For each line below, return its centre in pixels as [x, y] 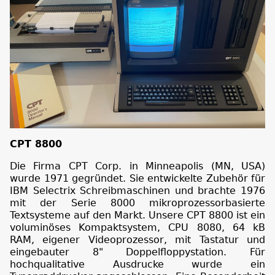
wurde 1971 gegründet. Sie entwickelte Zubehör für [137, 178]
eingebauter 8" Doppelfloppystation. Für [137, 252]
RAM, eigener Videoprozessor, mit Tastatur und [137, 239]
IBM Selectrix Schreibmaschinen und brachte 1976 [137, 190]
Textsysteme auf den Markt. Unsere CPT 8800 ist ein [137, 215]
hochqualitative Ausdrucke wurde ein [137, 264]
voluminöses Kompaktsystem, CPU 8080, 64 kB [137, 227]
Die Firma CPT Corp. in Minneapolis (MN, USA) [137, 166]
